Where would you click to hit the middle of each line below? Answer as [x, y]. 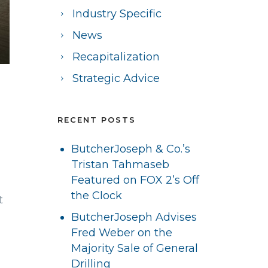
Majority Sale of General [135, 248]
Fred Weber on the [122, 233]
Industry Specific [117, 14]
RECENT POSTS [97, 120]
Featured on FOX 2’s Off [135, 180]
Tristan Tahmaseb [121, 165]
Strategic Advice [116, 78]
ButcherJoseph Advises [134, 217]
